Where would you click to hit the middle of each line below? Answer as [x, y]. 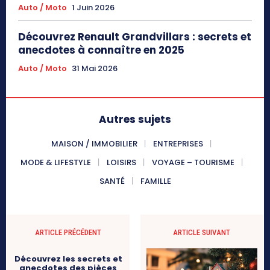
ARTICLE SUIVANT [202, 233]
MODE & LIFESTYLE [55, 163]
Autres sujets [135, 120]
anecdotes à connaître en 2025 [101, 50]
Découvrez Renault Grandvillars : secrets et [135, 37]
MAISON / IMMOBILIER [94, 144]
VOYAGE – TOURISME [193, 163]
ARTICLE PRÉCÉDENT [68, 233]
